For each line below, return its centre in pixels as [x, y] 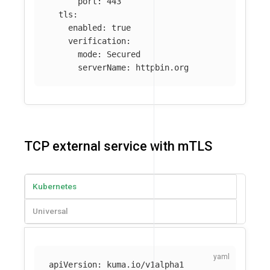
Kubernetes [55, 186]
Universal [50, 211]
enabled [85, 28]
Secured [124, 55]
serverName [102, 68]
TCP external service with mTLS [118, 146]
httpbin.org [162, 68]
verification [97, 41]
